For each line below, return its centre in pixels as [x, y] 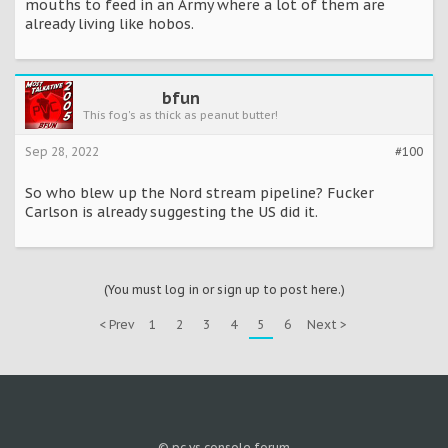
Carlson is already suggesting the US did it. [171, 211]
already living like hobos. [109, 23]
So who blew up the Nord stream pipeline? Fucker [199, 192]
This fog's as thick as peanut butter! [180, 114]
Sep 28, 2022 [62, 151]
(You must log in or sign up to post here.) [224, 289]
